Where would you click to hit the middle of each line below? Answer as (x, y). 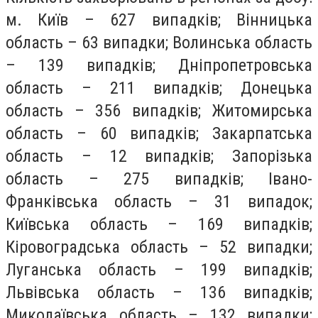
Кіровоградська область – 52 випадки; (159, 247)
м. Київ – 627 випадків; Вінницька (159, 20)
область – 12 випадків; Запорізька (159, 156)
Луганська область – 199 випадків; (159, 269)
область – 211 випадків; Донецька (159, 88)
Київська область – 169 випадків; (159, 224)
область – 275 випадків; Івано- (159, 179)
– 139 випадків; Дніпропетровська (159, 65)
